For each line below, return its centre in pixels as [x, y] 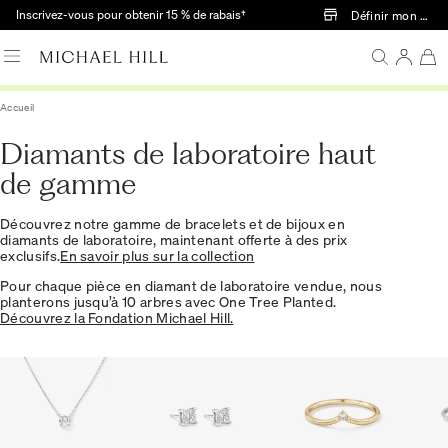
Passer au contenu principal [330, 12]
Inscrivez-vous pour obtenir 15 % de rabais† [131, 14]
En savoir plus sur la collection [157, 255]
